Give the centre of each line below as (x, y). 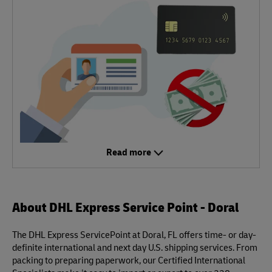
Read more (129, 152)
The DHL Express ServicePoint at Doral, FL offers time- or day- (134, 234)
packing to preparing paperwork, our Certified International (129, 260)
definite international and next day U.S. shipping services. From (135, 247)
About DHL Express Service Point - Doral (125, 206)
